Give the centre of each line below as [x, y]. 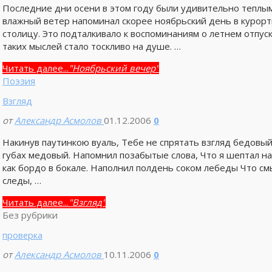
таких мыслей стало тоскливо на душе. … [91, 46]
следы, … [22, 180]
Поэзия [19, 80]
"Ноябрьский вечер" [114, 68]
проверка [22, 235]
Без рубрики [30, 215]
